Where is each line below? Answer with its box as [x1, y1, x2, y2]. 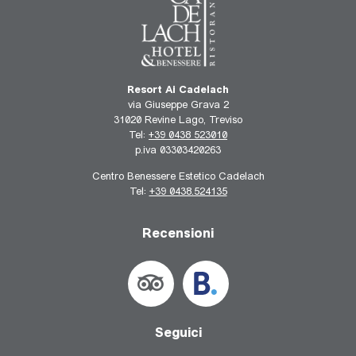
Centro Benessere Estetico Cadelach [91, 172, 265, 183]
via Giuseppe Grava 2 [127, 99, 229, 110]
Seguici [154, 326, 202, 340]
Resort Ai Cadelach [127, 84, 229, 95]
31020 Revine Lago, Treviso [114, 114, 242, 126]
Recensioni [142, 226, 214, 241]
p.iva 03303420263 [135, 145, 221, 156]
